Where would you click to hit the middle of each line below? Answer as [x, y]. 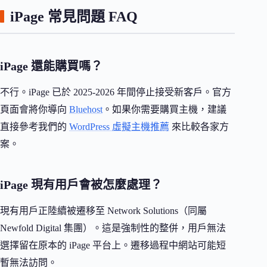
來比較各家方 [199, 127]
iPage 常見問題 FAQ [74, 16]
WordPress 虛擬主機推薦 [119, 127]
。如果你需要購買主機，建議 [164, 110]
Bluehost [86, 110]
